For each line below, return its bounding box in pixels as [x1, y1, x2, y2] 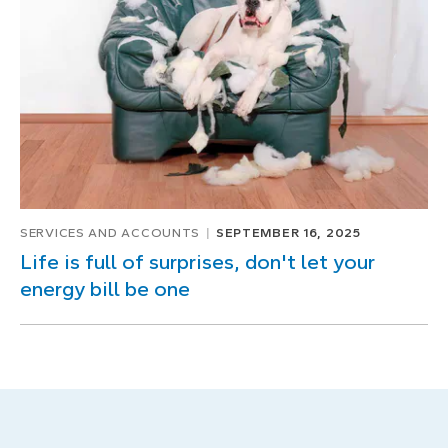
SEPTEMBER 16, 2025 [215, 225, 361, 240]
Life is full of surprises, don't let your [20, 249, 375, 274]
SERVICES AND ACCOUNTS [20, 225, 201, 240]
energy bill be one [20, 276, 190, 301]
